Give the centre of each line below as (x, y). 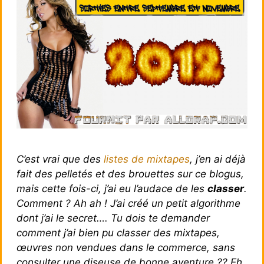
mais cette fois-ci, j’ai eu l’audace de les (112, 188)
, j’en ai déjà (218, 159)
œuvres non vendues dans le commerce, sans (126, 247)
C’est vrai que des (60, 159)
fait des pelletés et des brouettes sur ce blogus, (130, 174)
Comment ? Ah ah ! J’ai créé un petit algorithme (128, 203)
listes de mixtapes (147, 159)
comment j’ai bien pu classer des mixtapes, (118, 232)
